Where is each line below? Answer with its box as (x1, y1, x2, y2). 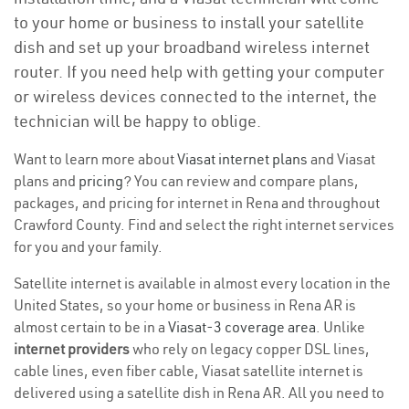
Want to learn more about (14, 150, 177, 168)
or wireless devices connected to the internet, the (14, 86, 377, 107)
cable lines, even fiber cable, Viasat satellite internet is (14, 362, 363, 380)
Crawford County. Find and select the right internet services (14, 215, 394, 234)
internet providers (14, 340, 130, 358)
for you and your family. (14, 237, 163, 256)
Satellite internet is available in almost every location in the (14, 274, 391, 292)
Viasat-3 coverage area (168, 318, 316, 336)
